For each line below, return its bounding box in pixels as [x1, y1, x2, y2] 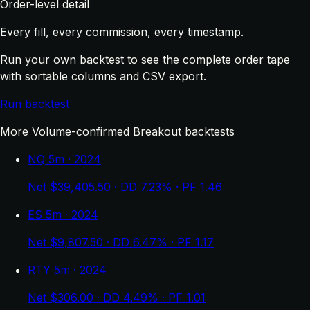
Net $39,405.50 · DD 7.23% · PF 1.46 [28, 179, 222, 194]
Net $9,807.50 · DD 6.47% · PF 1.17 [28, 235, 214, 249]
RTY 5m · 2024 [28, 262, 107, 277]
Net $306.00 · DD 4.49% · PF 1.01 [28, 290, 206, 304]
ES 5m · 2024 [28, 207, 98, 221]
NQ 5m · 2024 [28, 152, 101, 166]
